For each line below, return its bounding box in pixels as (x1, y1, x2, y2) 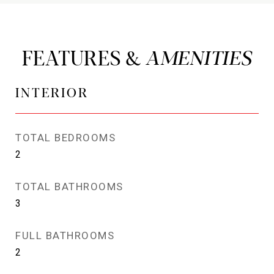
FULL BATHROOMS (15, 229, 114, 242)
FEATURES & (21, 42, 146, 70)
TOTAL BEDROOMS (15, 131, 116, 144)
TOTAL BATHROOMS (15, 180, 124, 193)
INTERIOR (15, 83, 89, 101)
